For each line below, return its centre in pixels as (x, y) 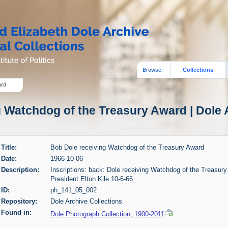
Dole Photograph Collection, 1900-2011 (107, 214)
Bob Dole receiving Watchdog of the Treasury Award (127, 148)
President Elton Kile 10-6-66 (91, 179)
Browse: (153, 69)
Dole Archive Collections (86, 201)
